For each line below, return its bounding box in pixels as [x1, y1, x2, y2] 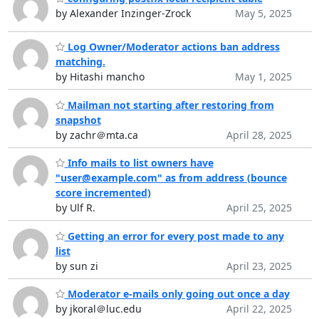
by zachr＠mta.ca [55, 127, 138, 142]
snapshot [55, 113, 101, 127]
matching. [55, 55, 105, 69]
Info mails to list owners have [64, 156, 214, 170]
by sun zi [55, 258, 98, 273]
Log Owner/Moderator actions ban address [64, 40, 280, 54]
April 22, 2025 [226, 302, 292, 316]
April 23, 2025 [226, 258, 292, 273]
